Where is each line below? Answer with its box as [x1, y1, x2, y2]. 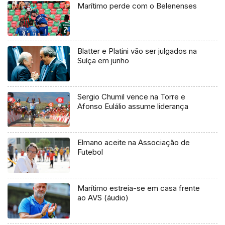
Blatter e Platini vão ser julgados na [77, 46, 197, 56]
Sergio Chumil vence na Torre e [77, 92, 186, 102]
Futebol [77, 147, 103, 157]
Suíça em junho [77, 56, 130, 66]
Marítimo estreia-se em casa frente [77, 183, 200, 193]
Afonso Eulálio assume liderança [77, 101, 189, 111]
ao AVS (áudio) [77, 193, 129, 203]
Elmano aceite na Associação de [77, 138, 190, 148]
